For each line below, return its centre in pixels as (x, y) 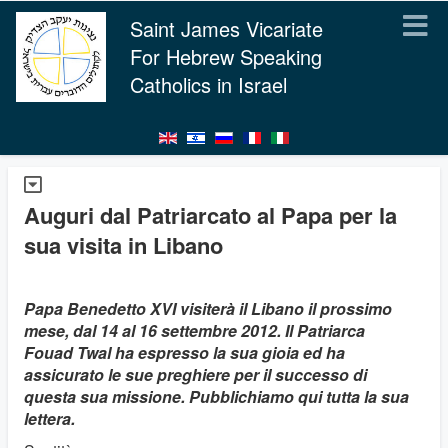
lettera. (49, 418)
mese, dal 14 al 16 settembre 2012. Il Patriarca (194, 330)
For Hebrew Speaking (226, 56)
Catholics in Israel (208, 84)
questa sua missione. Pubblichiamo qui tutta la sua (216, 396)
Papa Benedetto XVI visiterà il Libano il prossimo (208, 308)
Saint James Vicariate (226, 28)
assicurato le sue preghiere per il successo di (195, 374)
